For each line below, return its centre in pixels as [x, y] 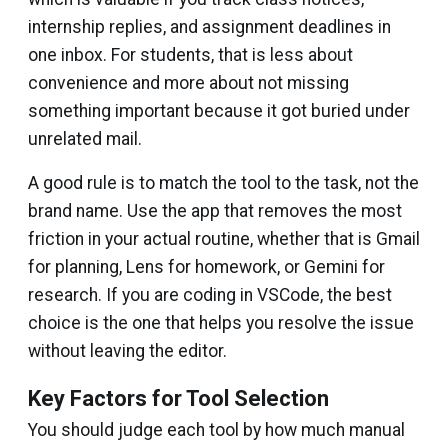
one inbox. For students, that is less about [190, 55]
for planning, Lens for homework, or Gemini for [206, 267]
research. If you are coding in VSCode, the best [210, 295]
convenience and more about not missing [188, 83]
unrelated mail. [85, 139]
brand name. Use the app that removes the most [215, 211]
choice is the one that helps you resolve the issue [221, 323]
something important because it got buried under [219, 111]
